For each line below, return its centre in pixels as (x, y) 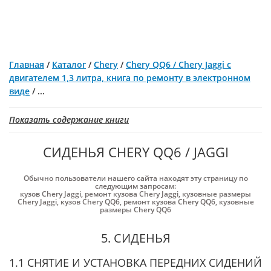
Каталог (69, 64)
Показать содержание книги (69, 119)
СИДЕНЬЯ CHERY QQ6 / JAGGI (135, 152)
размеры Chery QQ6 (135, 210)
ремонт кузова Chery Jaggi (132, 194)
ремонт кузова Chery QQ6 (169, 202)
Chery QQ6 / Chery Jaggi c (178, 64)
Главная (27, 64)
